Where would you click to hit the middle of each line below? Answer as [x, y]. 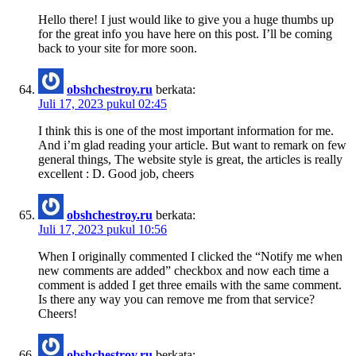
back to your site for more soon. [118, 48]
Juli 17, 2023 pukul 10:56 [103, 229]
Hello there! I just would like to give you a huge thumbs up [186, 19]
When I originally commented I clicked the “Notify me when [190, 256]
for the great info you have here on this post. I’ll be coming [185, 33]
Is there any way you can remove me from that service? [176, 299]
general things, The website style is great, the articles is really [190, 159]
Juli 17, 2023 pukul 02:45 [103, 103]
